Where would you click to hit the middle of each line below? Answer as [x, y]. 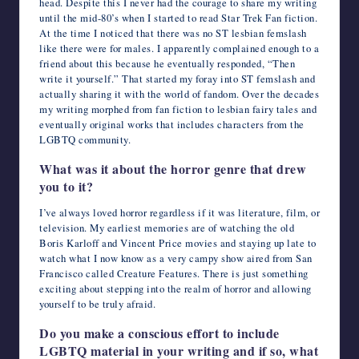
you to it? [66, 186]
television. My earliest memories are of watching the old [167, 227]
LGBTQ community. [85, 139]
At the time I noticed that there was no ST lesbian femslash [173, 32]
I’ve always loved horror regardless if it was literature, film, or [179, 212]
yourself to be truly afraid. [97, 303]
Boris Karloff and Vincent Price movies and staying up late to [178, 242]
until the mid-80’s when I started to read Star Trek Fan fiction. [178, 17]
